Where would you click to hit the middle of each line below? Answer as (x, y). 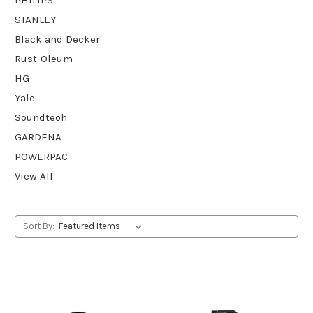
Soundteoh (41, 117)
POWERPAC (41, 156)
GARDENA (38, 137)
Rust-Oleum (44, 58)
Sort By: (38, 226)
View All (34, 176)
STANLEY (36, 19)
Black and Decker (57, 39)
